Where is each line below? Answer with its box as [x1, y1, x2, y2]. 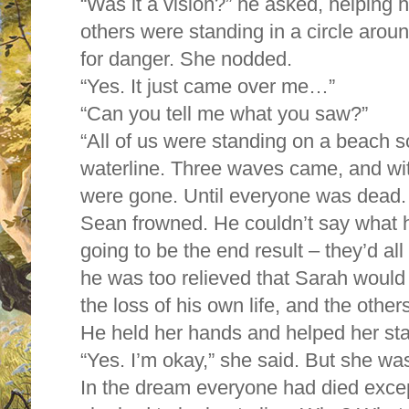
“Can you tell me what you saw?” [80, 101, 368, 125]
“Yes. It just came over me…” [80, 74, 335, 98]
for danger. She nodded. [80, 47, 298, 70]
